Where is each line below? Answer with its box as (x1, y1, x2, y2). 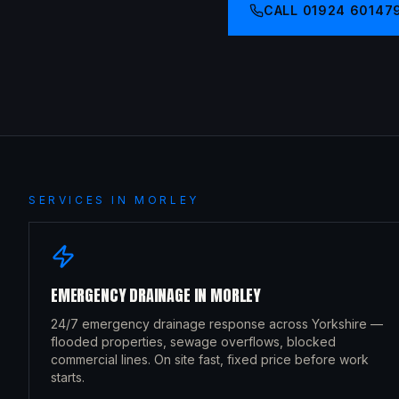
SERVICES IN (28, 193, 135, 207)
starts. (51, 370, 85, 385)
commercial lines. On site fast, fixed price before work (51, 352, 369, 367)
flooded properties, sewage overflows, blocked (51, 334, 336, 349)
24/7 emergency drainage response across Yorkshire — (51, 316, 383, 331)
